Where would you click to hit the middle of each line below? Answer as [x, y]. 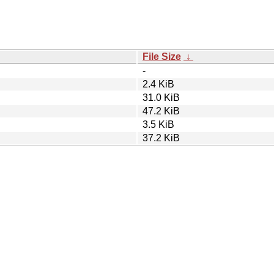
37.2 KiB [161, 138]
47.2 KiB [161, 111]
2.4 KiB [158, 84]
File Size [162, 56]
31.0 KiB [161, 97]
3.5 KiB [158, 124]
